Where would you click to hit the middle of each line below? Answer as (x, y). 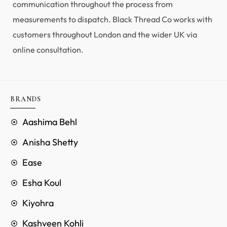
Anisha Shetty (50, 142)
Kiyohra (38, 203)
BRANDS (26, 99)
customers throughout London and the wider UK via (105, 35)
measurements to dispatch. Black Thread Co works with (112, 20)
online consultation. (49, 50)
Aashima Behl (50, 122)
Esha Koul (42, 183)
